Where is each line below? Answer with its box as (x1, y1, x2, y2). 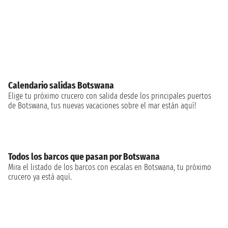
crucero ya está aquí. (8, 172, 72, 182)
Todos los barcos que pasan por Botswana (8, 151, 160, 162)
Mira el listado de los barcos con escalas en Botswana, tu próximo (8, 162, 211, 172)
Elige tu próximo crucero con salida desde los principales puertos (8, 91, 211, 101)
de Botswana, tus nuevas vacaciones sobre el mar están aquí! (8, 101, 196, 110)
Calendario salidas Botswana (8, 80, 114, 91)
